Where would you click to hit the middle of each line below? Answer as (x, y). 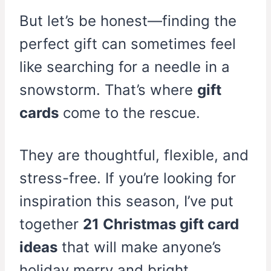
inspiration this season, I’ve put (126, 201)
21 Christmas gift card (161, 224)
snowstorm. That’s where (108, 90)
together (51, 224)
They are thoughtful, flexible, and (134, 155)
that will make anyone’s (139, 247)
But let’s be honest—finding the (128, 21)
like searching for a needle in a (125, 67)
